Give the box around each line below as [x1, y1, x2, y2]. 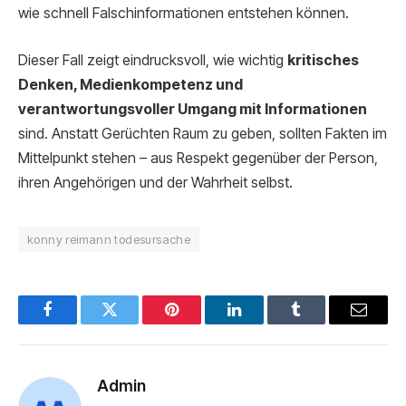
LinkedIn [232, 314, 293, 332]
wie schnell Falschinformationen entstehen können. [18, 5, 349, 23]
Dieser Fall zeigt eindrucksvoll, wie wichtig [18, 51, 287, 69]
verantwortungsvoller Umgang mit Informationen [18, 100, 367, 118]
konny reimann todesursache [27, 231, 191, 246]
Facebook [45, 314, 110, 332]
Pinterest [170, 314, 228, 332]
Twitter [108, 314, 156, 332]
